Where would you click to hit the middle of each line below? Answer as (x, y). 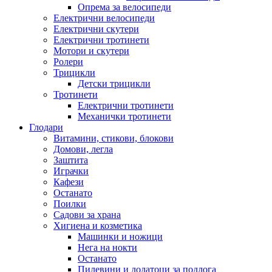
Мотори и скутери (91, 50)
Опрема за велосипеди (124, 7)
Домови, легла (83, 149)
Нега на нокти (107, 247)
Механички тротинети (124, 116)
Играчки (71, 171)
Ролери (68, 61)
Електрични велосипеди (104, 18)
